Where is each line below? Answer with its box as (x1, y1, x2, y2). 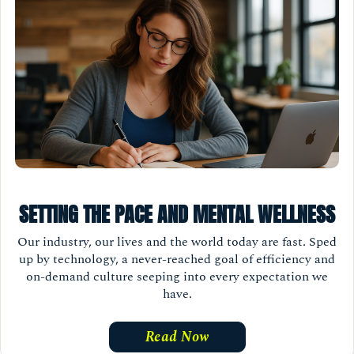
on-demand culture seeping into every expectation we (26, 266, 328, 286)
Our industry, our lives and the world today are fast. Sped (17, 232, 337, 251)
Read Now (145, 326, 209, 348)
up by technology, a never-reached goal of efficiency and (19, 249, 335, 269)
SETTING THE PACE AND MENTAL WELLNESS (19, 198, 335, 231)
